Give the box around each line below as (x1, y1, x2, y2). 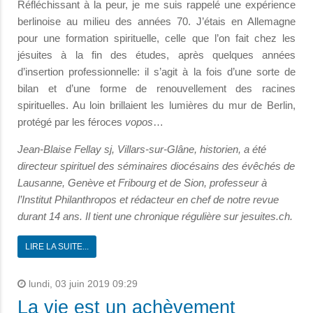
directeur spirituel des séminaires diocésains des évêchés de (17, 160, 295, 173)
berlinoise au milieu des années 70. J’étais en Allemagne (17, 15, 296, 28)
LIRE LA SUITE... (25, 242, 89, 252)
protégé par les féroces (17, 116, 125, 129)
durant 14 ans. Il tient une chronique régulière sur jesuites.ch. (17, 210, 293, 223)
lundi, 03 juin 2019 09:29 (26, 279, 138, 290)
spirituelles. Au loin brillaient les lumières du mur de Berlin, (17, 99, 296, 112)
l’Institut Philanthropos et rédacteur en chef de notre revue (17, 194, 279, 206)
